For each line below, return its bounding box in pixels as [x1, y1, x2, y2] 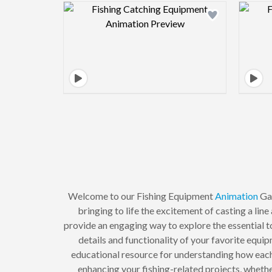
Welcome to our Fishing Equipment [68, 190, 215, 202]
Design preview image [144, 2, 236, 14]
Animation [215, 190, 258, 202]
